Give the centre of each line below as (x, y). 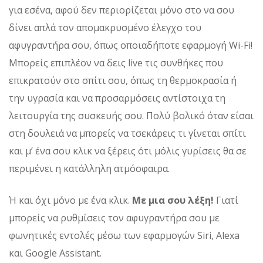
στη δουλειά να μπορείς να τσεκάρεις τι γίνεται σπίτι (127, 133)
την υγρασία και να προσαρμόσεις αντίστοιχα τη (117, 98)
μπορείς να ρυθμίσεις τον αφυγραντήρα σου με (114, 218)
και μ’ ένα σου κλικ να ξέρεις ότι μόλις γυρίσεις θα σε (128, 151)
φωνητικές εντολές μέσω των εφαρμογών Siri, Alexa (124, 235)
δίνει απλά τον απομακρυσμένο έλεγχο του (105, 27)
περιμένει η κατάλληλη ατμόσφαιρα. (89, 168)
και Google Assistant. (55, 253)
